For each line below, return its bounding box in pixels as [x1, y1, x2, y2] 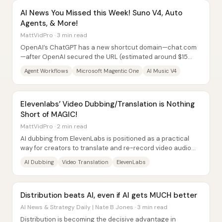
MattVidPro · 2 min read [20, 122, 87, 130]
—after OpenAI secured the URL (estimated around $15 [20, 53, 188, 61]
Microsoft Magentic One [76, 67, 139, 74]
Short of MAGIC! [20, 110, 77, 119]
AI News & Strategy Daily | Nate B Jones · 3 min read [20, 203, 167, 211]
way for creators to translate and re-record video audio [20, 144, 191, 152]
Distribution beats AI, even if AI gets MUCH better [20, 190, 197, 200]
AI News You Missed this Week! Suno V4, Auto [20, 8, 182, 18]
